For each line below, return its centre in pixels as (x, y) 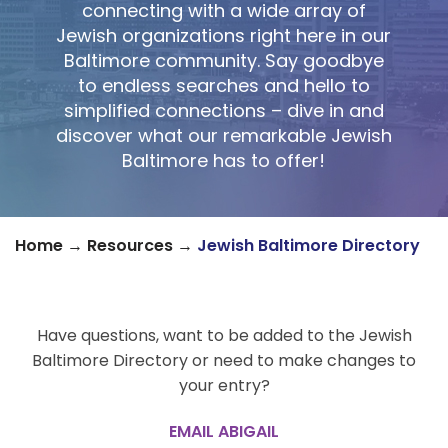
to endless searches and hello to (223, 85)
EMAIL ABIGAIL (224, 431)
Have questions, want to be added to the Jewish (224, 335)
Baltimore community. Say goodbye (223, 60)
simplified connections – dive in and (223, 110)
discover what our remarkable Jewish (223, 135)
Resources (130, 245)
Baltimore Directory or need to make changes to (224, 360)
